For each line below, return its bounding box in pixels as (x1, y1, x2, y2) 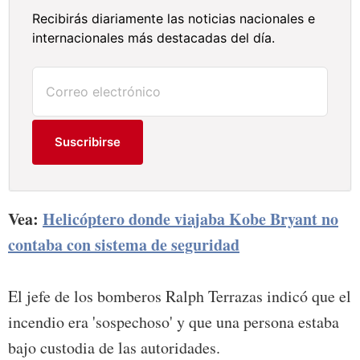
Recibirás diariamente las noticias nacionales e (32, 10, 316, 27)
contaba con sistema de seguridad (8, 233, 239, 257)
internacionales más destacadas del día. (32, 30, 276, 47)
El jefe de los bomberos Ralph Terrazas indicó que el (8, 285, 351, 308)
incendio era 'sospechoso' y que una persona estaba (8, 311, 339, 333)
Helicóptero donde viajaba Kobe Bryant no (43, 207, 338, 231)
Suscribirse (55, 134, 121, 150)
